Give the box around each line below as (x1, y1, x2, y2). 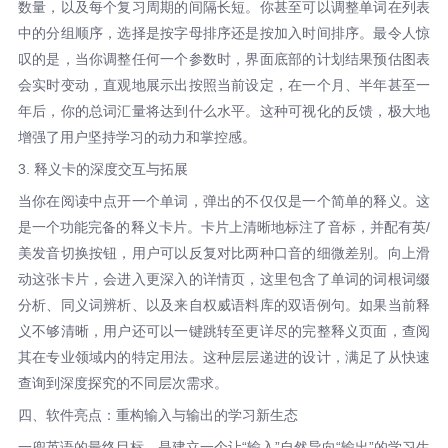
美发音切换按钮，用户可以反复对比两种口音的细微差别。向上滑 (17, 244, 431, 261)
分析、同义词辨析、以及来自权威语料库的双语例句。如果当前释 (17, 296, 431, 313)
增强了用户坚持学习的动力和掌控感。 (17, 128, 256, 145)
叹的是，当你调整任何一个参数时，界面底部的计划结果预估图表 (17, 50, 431, 67)
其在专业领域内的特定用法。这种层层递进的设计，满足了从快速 (17, 348, 431, 365)
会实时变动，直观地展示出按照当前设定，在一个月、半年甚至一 (17, 76, 431, 93)
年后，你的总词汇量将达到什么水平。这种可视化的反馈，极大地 (17, 102, 431, 119)
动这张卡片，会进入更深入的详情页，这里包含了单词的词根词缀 (17, 270, 431, 287)
